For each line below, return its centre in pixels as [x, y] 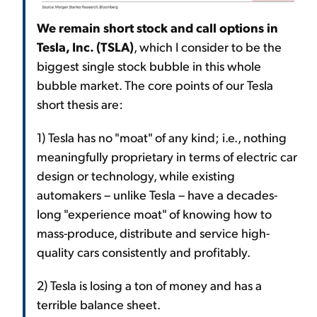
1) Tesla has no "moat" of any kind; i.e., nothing [162, 137]
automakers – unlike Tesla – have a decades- [157, 194]
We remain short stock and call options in [157, 27]
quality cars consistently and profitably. [144, 251]
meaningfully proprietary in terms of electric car [167, 156]
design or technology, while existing [136, 175]
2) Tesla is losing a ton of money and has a [149, 284]
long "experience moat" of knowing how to [154, 213]
